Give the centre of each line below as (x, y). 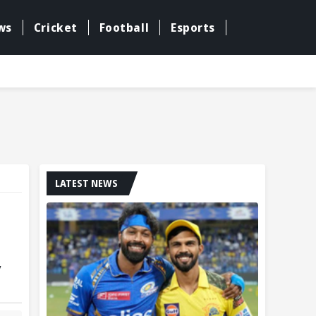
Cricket (55, 28)
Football (124, 28)
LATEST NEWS (86, 183)
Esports (193, 28)
